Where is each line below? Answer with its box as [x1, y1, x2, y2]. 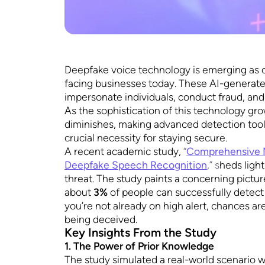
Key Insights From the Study [64, 225, 217, 240]
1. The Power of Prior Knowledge [64, 240, 215, 253]
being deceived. [64, 213, 138, 226]
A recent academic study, [64, 145, 182, 158]
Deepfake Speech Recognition [64, 159, 208, 172]
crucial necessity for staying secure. [64, 131, 228, 144]
